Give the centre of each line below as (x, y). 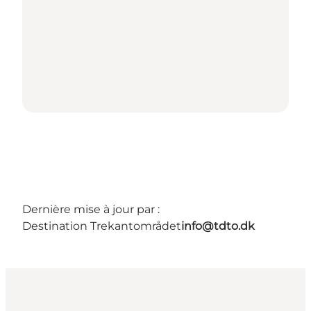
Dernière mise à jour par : (91, 209)
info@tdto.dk (218, 226)
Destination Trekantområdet (102, 226)
